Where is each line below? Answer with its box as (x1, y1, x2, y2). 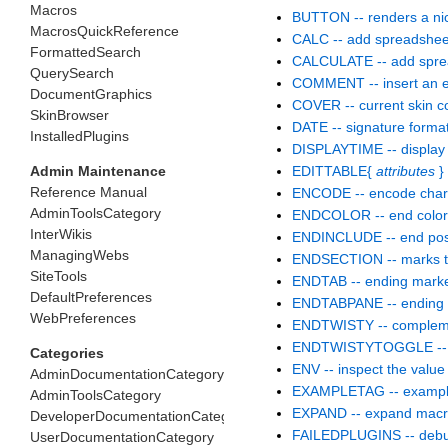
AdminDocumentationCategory (30, 365, 224, 382)
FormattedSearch (30, 43, 141, 60)
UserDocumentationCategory (30, 428, 214, 445)
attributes (376, 163, 435, 180)
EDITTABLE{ (292, 163, 376, 180)
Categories (30, 344, 104, 361)
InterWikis (30, 225, 92, 242)
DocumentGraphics (30, 85, 152, 102)
